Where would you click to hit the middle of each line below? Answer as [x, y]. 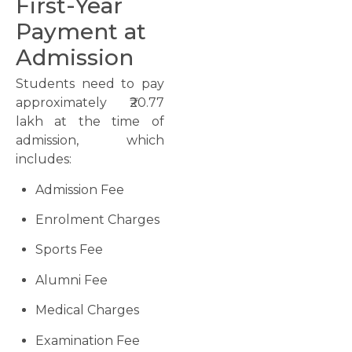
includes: [44, 159]
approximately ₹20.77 [90, 103]
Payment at [81, 32]
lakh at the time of [90, 122]
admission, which [90, 141]
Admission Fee [80, 189]
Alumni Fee [71, 280]
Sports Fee [69, 250]
